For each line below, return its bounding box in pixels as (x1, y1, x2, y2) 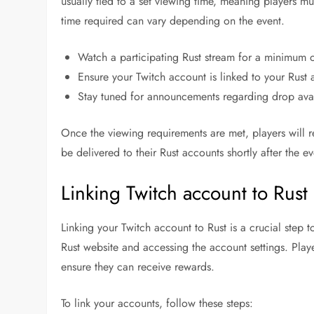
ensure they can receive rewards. (61, 259, 215, 275)
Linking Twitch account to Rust (61, 179, 308, 208)
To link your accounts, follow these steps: (61, 295, 254, 312)
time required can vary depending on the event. (61, 13, 285, 29)
